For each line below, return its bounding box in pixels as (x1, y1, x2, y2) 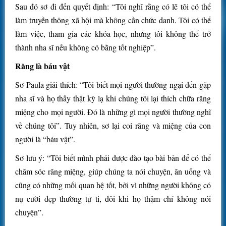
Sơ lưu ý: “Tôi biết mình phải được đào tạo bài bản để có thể (15, 152, 211, 163)
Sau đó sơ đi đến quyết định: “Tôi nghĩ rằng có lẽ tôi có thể (15, 1, 211, 12)
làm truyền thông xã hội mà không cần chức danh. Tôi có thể (15, 15, 211, 26)
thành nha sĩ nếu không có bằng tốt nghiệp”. (15, 42, 156, 53)
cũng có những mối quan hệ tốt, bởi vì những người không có (15, 180, 211, 191)
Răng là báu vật (15, 60, 70, 72)
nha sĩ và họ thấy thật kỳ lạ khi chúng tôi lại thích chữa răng (15, 93, 211, 104)
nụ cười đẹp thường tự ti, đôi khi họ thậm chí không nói (15, 193, 211, 204)
